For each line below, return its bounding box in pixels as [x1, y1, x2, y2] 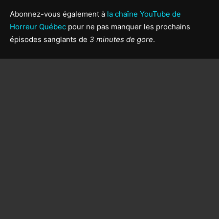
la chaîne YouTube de [107, 9, 181, 19]
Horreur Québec [10, 22, 66, 31]
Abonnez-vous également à [10, 9, 107, 19]
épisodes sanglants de [10, 34, 89, 44]
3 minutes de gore [89, 34, 153, 44]
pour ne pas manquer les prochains [66, 22, 190, 31]
